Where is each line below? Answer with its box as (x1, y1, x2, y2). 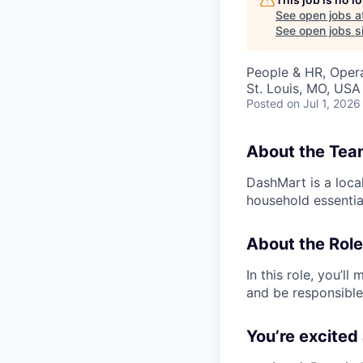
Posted (246, 96, 284, 110)
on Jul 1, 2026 (287, 96, 361, 110)
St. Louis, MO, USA (246, 80, 361, 96)
